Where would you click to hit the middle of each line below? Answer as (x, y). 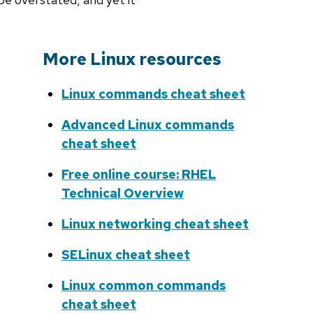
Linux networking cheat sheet (155, 224)
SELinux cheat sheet (126, 255)
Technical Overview (123, 194)
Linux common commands (144, 286)
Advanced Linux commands (148, 125)
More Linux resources (132, 59)
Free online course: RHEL (139, 175)
